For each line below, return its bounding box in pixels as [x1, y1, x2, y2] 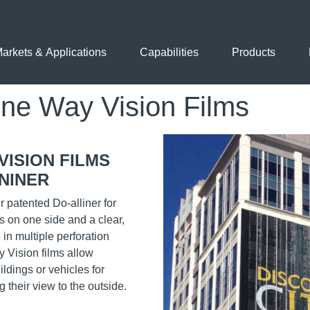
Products [232, 46, 275, 58]
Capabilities [140, 46, 199, 58]
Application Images [163, 136, 264, 147]
